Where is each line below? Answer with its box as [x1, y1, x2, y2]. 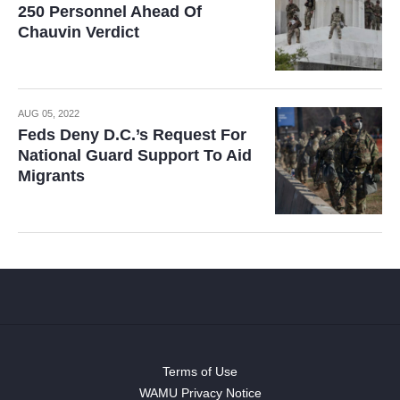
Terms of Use [162, 363, 237, 379]
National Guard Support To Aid [18, 146, 252, 164]
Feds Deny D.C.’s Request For [18, 125, 246, 144]
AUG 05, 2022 [18, 107, 79, 119]
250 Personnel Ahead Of [18, 2, 202, 21]
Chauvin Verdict [18, 22, 139, 41]
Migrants [18, 166, 85, 185]
